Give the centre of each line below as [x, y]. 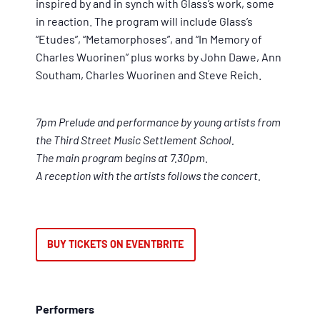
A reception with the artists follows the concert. [148, 175]
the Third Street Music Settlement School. [135, 139]
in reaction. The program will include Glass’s [144, 21]
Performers [65, 309]
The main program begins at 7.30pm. [122, 157]
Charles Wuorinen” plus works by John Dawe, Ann [159, 56]
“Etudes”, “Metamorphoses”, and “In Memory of [149, 39]
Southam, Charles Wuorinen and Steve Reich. [149, 74]
